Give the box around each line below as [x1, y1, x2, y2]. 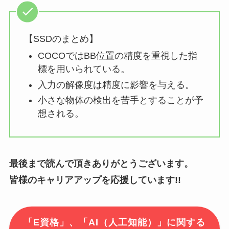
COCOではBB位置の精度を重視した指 [37, 51, 197, 61]
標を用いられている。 [37, 64, 130, 75]
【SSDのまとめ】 [24, 33, 98, 44]
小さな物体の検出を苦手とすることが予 [37, 95, 203, 106]
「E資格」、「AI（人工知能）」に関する [24, 217, 205, 228]
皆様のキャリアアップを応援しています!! [9, 175, 181, 186]
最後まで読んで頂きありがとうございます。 [9, 158, 193, 169]
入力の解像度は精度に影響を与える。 [37, 79, 194, 90]
